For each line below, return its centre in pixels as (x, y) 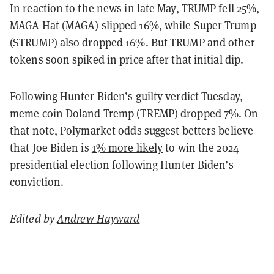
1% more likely (127, 147)
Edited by (33, 218)
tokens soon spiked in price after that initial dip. (127, 59)
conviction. (37, 182)
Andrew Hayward (98, 218)
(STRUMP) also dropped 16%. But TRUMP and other (132, 42)
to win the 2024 (201, 147)
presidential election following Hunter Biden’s (122, 165)
